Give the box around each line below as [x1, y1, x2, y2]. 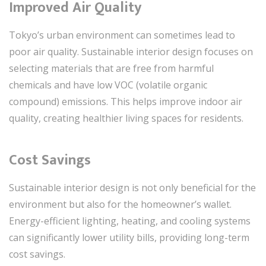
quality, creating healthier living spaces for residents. [9, 112, 243, 125]
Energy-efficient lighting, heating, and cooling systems [9, 214, 251, 227]
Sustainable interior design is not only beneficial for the [9, 181, 256, 194]
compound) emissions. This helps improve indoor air [9, 95, 242, 108]
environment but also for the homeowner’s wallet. [9, 198, 232, 211]
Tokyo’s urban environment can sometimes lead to [9, 28, 235, 42]
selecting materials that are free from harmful [9, 62, 214, 75]
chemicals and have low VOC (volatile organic [9, 78, 207, 91]
